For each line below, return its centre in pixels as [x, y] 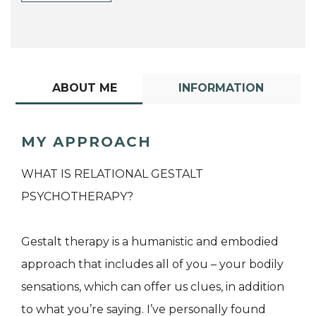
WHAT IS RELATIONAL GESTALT [112, 174]
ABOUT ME [84, 88]
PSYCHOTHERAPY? [77, 197]
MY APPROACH [86, 142]
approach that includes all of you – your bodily [152, 265]
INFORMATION [221, 88]
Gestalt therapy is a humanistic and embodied [150, 242]
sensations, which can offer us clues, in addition [153, 287]
